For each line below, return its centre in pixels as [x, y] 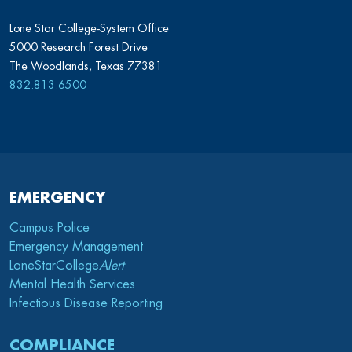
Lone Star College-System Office [89, 29]
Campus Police [49, 228]
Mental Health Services [72, 285]
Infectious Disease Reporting [86, 304]
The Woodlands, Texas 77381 [86, 66]
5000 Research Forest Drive [79, 48]
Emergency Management [76, 247]
